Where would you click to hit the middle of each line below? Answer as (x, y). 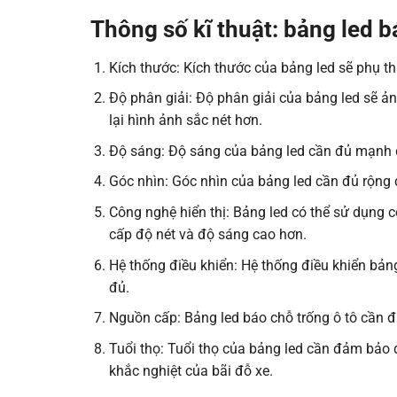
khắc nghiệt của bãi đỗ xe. (191, 370)
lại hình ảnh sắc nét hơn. (185, 121)
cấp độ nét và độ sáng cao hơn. (207, 234)
